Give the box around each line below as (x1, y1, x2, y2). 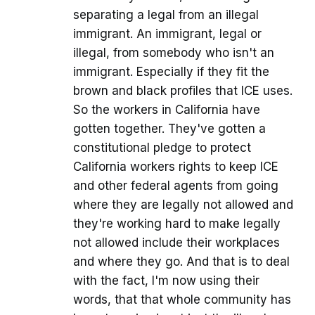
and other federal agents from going (73, 179, 278, 193)
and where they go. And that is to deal (73, 255, 290, 269)
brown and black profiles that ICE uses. (73, 84, 292, 98)
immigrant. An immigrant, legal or (73, 27, 262, 41)
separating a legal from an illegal (73, 8, 259, 22)
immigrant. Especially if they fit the (73, 65, 269, 79)
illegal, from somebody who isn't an (73, 46, 274, 60)
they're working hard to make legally (73, 217, 281, 231)
